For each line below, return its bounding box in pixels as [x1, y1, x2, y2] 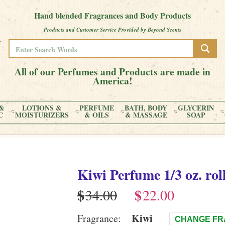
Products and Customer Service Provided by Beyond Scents [44, 26, 181, 34]
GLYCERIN [178, 102, 214, 113]
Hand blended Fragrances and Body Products [34, 10, 191, 21]
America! [92, 73, 133, 88]
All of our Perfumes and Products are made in [15, 64, 210, 79]
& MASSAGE [125, 109, 167, 120]
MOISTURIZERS [15, 109, 69, 120]
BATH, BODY [125, 102, 167, 113]
